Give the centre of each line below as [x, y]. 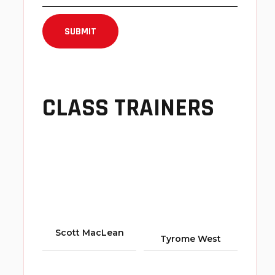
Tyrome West [191, 239]
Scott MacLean [89, 233]
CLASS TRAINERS [128, 108]
